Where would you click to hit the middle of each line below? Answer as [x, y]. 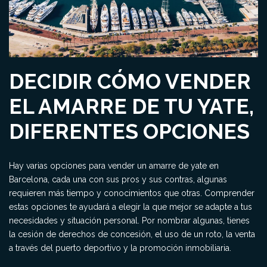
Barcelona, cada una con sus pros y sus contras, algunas [118, 179]
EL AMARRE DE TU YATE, [131, 106]
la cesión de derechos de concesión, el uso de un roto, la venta [132, 234]
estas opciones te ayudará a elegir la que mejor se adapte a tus [131, 207]
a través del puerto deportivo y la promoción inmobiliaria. [120, 248]
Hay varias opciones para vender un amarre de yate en [114, 166]
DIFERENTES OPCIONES [129, 131]
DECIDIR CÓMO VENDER [130, 81]
